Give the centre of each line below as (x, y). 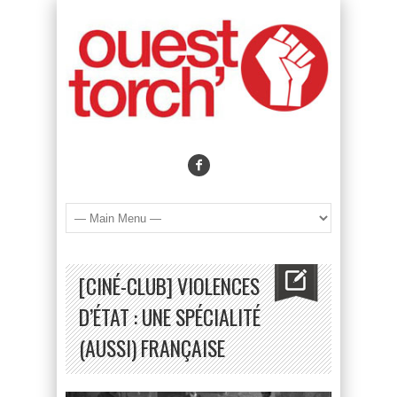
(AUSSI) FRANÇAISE (152, 348)
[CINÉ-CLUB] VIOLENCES (169, 286)
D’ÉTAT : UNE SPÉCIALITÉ (170, 317)
